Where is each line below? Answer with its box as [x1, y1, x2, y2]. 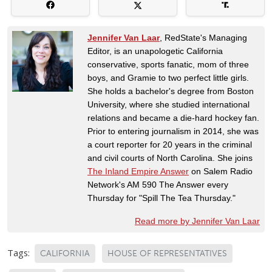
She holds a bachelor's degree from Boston [87, 86, 254, 97]
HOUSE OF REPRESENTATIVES [107, 248, 227, 259]
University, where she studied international [87, 100, 250, 110]
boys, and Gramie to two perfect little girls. [87, 73, 249, 83]
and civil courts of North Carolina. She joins [87, 153, 253, 163]
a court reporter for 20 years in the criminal [87, 140, 252, 150]
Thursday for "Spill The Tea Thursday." [87, 193, 236, 203]
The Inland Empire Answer [87, 166, 189, 177]
